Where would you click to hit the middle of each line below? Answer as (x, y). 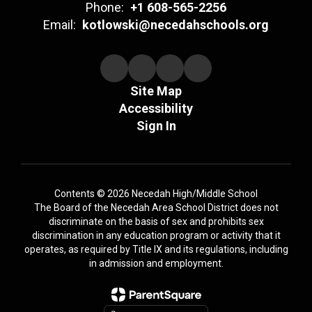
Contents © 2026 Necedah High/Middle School (156, 193)
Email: (60, 24)
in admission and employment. (156, 263)
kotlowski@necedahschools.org (175, 24)
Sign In (156, 125)
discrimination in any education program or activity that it (156, 235)
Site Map (156, 91)
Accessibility (156, 108)
